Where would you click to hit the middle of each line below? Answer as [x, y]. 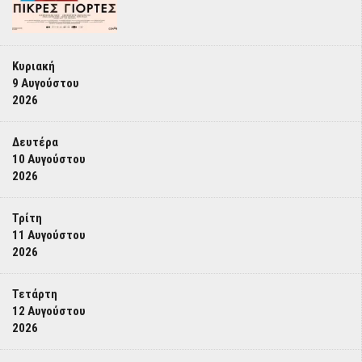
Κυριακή [34, 66]
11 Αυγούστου [49, 235]
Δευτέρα [35, 142]
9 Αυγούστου [46, 83]
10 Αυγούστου [49, 159]
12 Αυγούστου [49, 311]
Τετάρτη [35, 294]
